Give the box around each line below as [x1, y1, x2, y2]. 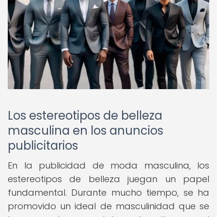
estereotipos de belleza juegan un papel [8, 173, 209, 185]
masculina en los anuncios [8, 123, 163, 139]
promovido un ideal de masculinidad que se [8, 200, 209, 212]
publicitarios [8, 138, 78, 154]
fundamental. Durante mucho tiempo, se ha [8, 186, 209, 199]
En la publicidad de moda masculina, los [8, 159, 209, 171]
